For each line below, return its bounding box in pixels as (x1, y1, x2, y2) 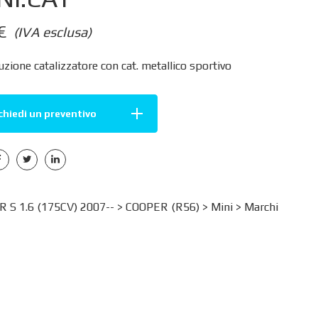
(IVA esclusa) (13, 23, 92, 40)
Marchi (243, 199, 278, 214)
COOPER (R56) (125, 199, 199, 214)
